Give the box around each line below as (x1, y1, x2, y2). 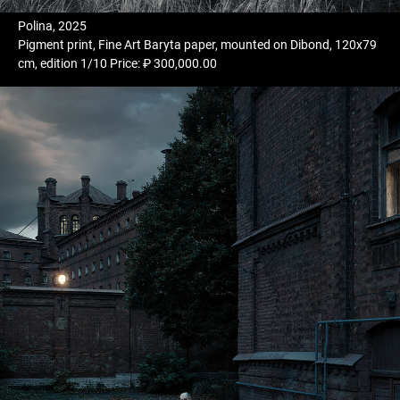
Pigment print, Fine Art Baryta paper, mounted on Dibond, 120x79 (18, 37, 377, 53)
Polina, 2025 (18, 19, 87, 34)
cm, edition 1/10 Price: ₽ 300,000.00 (18, 56, 217, 71)
